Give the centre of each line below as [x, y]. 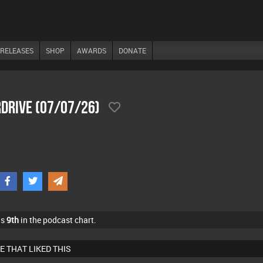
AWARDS [92, 50]
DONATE [132, 50]
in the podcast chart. [57, 220]
